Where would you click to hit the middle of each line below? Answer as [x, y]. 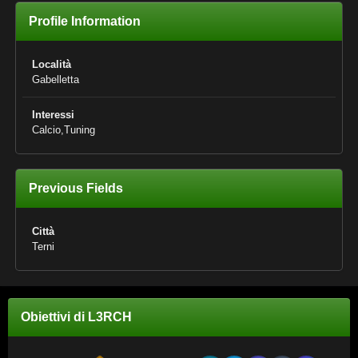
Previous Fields [76, 188]
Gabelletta [56, 80]
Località [52, 64]
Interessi [53, 115]
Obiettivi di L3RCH [76, 317]
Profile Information [85, 21]
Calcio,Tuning [64, 130]
